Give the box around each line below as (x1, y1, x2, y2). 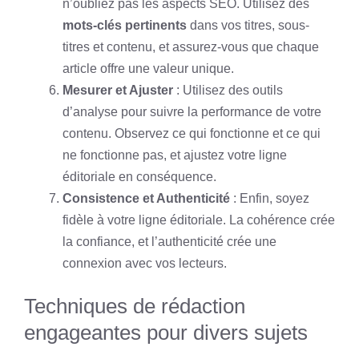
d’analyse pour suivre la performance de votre (63, 105, 321, 119)
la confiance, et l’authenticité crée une (63, 235, 276, 248)
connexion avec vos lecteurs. (63, 256, 227, 270)
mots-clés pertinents (63, 18, 187, 32)
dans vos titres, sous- (187, 18, 309, 32)
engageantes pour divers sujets (24, 321, 308, 345)
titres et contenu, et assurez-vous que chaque (63, 40, 319, 54)
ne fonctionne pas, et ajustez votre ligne (63, 148, 287, 162)
